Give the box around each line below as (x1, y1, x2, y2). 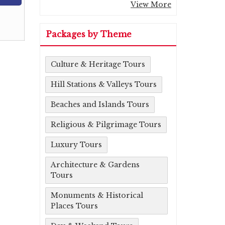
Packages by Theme (46, 29, 132, 39)
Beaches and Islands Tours (51, 100, 149, 109)
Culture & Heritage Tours (51, 60, 145, 69)
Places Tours (51, 201, 98, 210)
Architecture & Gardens (51, 160, 140, 169)
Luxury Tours (51, 140, 102, 149)
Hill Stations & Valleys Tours (51, 80, 157, 89)
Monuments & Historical (51, 191, 143, 200)
